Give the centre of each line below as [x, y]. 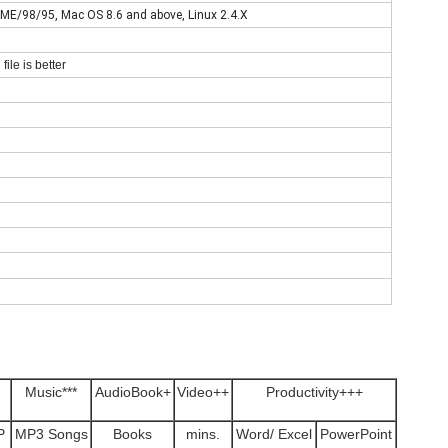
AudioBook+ [132, 392]
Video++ [203, 392]
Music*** [51, 392]
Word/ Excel [274, 434]
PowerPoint [356, 434]
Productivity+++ [314, 392]
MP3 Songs [51, 434]
